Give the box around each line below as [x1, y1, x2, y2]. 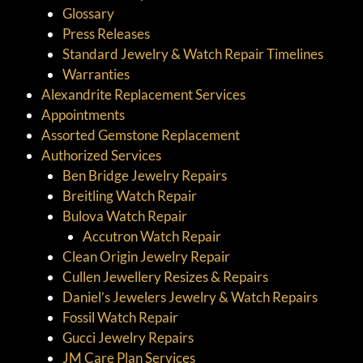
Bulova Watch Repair [62, 207, 187, 224]
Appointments [41, 105, 125, 123]
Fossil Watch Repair [62, 308, 178, 326]
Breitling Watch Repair [62, 186, 197, 204]
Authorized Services [41, 146, 161, 164]
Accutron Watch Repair [83, 227, 221, 245]
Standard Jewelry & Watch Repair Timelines [62, 45, 323, 62]
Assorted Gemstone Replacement [41, 126, 240, 143]
